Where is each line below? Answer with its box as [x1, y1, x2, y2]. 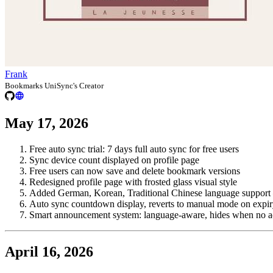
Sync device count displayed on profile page [29, 154, 199, 165]
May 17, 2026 [5, 115, 88, 132]
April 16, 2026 [5, 243, 93, 260]
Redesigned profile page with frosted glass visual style [29, 176, 237, 187]
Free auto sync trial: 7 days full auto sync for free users [29, 143, 239, 154]
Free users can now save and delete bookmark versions [29, 165, 240, 176]
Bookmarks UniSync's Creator [5, 81, 104, 91]
